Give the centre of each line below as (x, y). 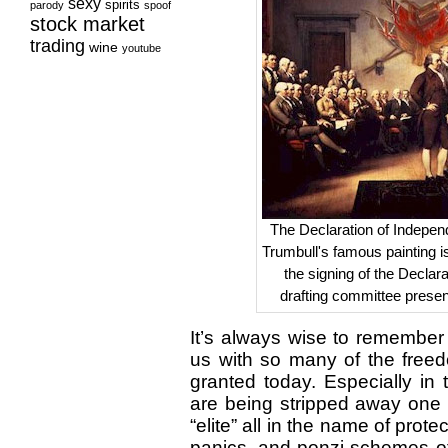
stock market (87, 24)
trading (57, 46)
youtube (141, 48)
